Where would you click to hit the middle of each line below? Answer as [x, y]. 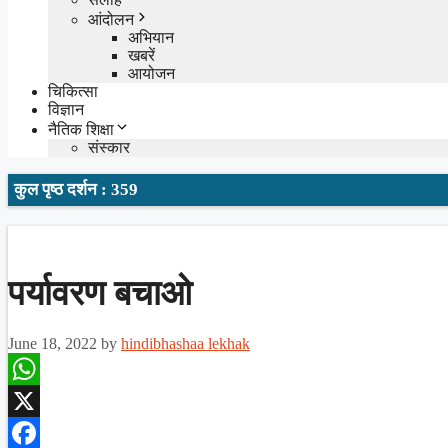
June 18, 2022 [52, 343]
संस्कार [109, 147]
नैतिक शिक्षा [81, 129]
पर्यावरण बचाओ [100, 293]
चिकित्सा [73, 91]
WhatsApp [42, 400]
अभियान [151, 37]
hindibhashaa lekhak [185, 343]
